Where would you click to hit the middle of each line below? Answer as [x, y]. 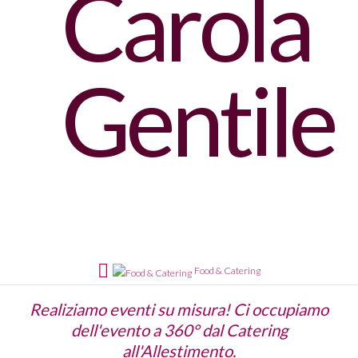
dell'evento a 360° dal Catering [179, 330]
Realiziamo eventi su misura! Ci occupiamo [179, 310]
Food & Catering [228, 270]
